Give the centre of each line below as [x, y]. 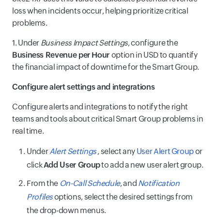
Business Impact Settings [84, 43]
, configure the [153, 43]
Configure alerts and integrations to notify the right [100, 107]
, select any [117, 151]
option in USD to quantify [154, 55]
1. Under [26, 43]
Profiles [40, 197]
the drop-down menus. [66, 210]
